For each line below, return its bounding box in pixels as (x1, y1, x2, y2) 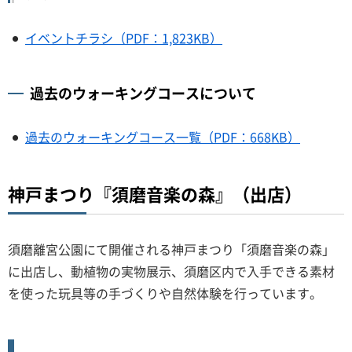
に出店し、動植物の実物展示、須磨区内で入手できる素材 (8, 261, 335, 280)
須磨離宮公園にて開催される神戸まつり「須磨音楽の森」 (8, 239, 335, 258)
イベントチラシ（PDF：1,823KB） (25, 27, 222, 47)
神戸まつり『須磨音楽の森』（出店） (8, 180, 302, 207)
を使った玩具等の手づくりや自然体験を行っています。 (8, 283, 322, 302)
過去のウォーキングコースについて (30, 82, 256, 104)
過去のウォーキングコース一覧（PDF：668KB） (25, 126, 300, 146)
